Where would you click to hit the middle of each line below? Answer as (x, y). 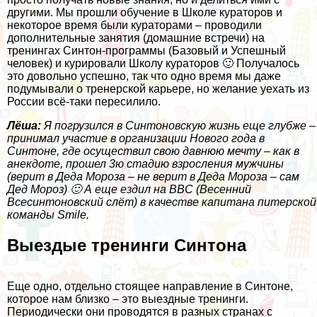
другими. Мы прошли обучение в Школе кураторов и (145, 12)
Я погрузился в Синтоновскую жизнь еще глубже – (178, 125)
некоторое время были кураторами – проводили (134, 25)
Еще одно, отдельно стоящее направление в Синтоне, (150, 287)
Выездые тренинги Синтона (127, 245)
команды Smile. (48, 214)
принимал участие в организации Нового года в (136, 138)
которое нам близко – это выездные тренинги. (128, 299)
